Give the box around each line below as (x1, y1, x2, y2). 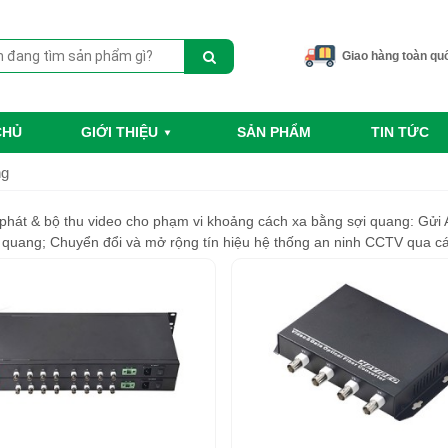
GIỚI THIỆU (81, 124, 159, 141)
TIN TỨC (370, 124, 429, 141)
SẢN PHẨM (237, 124, 312, 141)
